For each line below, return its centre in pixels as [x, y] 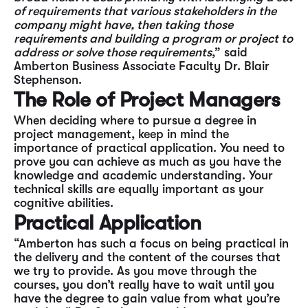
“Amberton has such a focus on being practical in [151, 243]
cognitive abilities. [64, 203]
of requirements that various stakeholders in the [145, 11]
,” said [230, 52]
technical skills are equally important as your [139, 189]
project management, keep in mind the [121, 134]
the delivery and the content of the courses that [147, 257]
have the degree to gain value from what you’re [147, 298]
